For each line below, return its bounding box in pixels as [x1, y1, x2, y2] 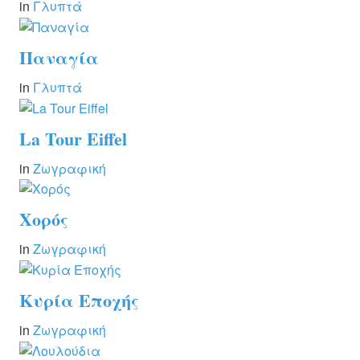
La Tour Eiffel [19, 125, 127, 152]
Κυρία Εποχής [19, 287, 139, 314]
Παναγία [19, 43, 99, 71]
